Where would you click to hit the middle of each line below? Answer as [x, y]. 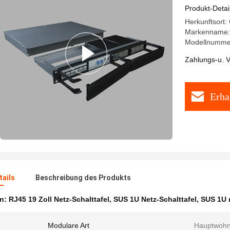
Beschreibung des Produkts [83, 178]
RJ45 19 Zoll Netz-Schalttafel [59, 199]
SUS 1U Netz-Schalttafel [155, 199]
